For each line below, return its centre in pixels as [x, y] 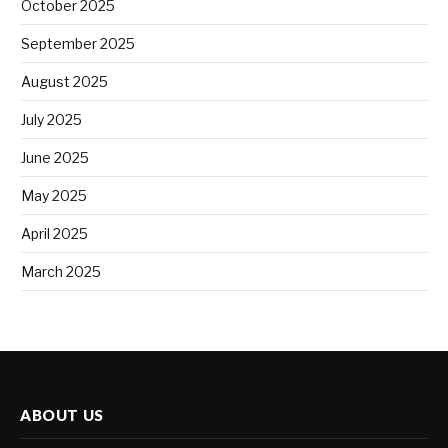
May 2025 [54, 195]
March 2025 [61, 271]
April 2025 [54, 233]
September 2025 [78, 43]
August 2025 [64, 81]
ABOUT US [62, 414]
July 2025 [51, 119]
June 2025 [55, 157]
